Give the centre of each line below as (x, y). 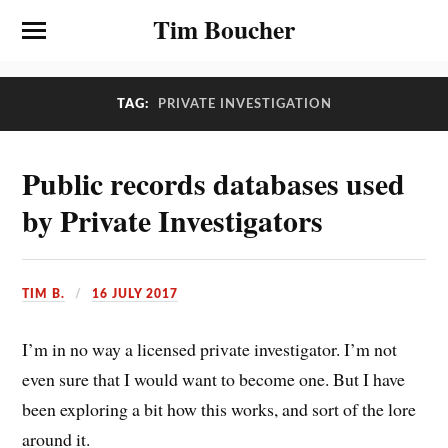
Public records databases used (214, 183)
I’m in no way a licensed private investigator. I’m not (210, 348)
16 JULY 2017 (135, 293)
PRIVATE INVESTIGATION (244, 104)
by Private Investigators (173, 220)
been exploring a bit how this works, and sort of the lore (219, 408)
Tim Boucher (224, 29)
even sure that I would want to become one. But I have (214, 378)
